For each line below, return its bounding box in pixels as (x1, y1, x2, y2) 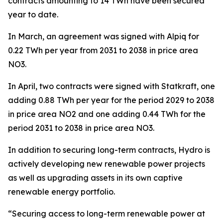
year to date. (8, 9, 62, 19)
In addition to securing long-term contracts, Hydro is (8, 145, 210, 155)
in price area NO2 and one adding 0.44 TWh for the (8, 109, 206, 119)
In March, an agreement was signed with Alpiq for (8, 31, 199, 41)
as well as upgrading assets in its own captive (8, 173, 183, 183)
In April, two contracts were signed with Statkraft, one (8, 81, 215, 91)
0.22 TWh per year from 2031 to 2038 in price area (8, 45, 198, 55)
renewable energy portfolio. (8, 187, 119, 197)
